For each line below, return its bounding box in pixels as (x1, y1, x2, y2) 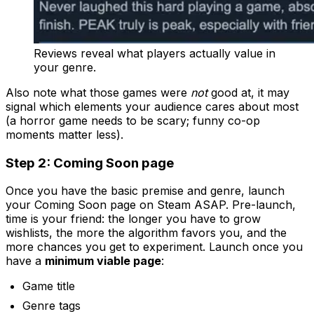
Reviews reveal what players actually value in (34, 46, 275, 60)
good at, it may (207, 85, 289, 100)
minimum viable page (45, 254, 161, 268)
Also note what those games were (6, 85, 191, 100)
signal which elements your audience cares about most (6, 99, 299, 114)
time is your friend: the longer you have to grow (6, 212, 261, 226)
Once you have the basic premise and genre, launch (6, 184, 285, 198)
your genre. (34, 60, 96, 74)
